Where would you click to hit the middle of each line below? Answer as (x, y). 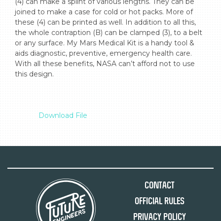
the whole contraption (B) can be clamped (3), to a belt (109, 33)
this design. (34, 74)
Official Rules (159, 201)
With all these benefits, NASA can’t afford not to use (105, 64)
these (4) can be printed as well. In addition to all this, (105, 22)
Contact (159, 185)
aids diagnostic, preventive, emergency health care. (103, 53)
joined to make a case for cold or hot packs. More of (104, 12)
